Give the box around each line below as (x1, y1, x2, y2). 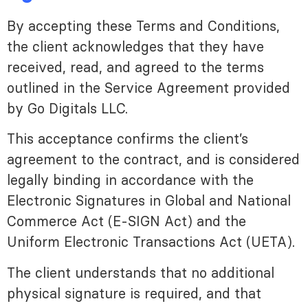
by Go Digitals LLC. (7, 100, 128, 117)
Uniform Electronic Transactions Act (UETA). (7, 234, 295, 251)
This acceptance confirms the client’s (7, 131, 248, 148)
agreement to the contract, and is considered (7, 151, 300, 168)
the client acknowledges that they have (7, 38, 264, 55)
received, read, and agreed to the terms (7, 58, 264, 76)
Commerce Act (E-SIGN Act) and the (7, 213, 246, 230)
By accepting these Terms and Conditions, (7, 17, 280, 34)
